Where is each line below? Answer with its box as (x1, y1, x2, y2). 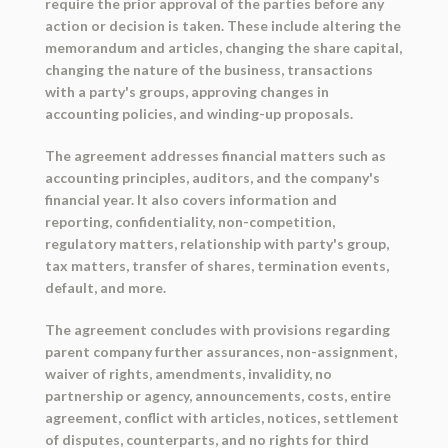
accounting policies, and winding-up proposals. (44, 105, 353, 123)
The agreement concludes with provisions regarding (44, 321, 390, 339)
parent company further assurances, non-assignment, (44, 343, 397, 361)
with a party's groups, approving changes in (44, 83, 329, 101)
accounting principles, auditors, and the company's (44, 169, 380, 187)
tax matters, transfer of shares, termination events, (44, 257, 389, 275)
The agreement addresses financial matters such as (44, 147, 386, 165)
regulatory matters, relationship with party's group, (44, 235, 389, 253)
